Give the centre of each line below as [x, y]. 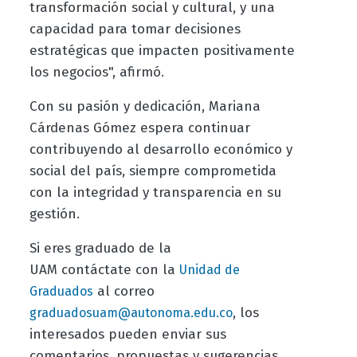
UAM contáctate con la [104, 270]
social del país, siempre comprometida [153, 171]
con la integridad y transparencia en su [155, 193]
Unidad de [209, 270]
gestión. [54, 214]
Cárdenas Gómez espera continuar [139, 128]
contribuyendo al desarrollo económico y [161, 150]
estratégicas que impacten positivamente [162, 51]
